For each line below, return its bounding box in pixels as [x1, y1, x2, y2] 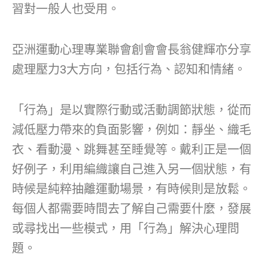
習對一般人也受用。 [12, 1, 120, 16]
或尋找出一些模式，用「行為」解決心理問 [12, 221, 239, 236]
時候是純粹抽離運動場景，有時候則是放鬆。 [12, 181, 251, 196]
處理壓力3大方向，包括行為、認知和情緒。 [12, 62, 246, 77]
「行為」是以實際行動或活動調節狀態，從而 [12, 102, 251, 117]
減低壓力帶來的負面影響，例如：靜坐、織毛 [12, 122, 251, 137]
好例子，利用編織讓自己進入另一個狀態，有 [12, 162, 251, 176]
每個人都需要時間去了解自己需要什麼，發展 [12, 201, 251, 216]
